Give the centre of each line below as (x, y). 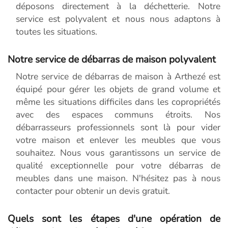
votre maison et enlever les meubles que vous (118, 140)
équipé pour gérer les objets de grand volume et (118, 89)
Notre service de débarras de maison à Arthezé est (118, 77)
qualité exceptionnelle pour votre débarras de (118, 166)
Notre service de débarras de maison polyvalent (112, 60)
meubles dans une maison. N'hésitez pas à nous (118, 178)
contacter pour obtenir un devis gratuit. (93, 191)
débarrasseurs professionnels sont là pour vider (118, 127)
